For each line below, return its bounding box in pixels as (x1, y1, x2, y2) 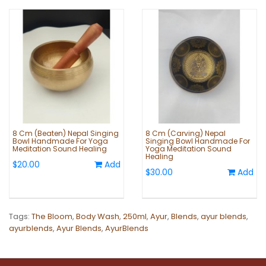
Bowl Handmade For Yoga (12, 136, 108, 147)
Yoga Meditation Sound (145, 144, 232, 154)
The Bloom (31, 211, 72, 223)
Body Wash (76, 211, 119, 223)
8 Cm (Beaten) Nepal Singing (12, 128, 119, 139)
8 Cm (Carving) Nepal (145, 128, 226, 139)
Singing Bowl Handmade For (145, 136, 250, 147)
